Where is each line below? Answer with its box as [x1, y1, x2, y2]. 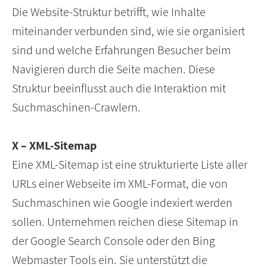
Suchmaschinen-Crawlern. [12, 100, 141, 116]
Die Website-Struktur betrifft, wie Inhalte [12, 4, 206, 20]
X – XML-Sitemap [12, 138, 97, 154]
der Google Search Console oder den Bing [12, 233, 215, 249]
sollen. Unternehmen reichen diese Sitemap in [12, 214, 238, 230]
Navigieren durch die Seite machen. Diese [12, 61, 215, 77]
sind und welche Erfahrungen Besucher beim [12, 42, 231, 58]
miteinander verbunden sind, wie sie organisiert [12, 23, 245, 39]
